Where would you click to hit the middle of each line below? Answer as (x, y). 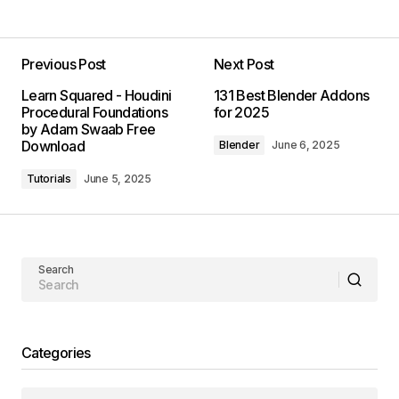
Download (53, 146)
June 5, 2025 (117, 178)
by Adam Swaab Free (89, 129)
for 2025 (241, 112)
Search (56, 269)
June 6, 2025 (306, 144)
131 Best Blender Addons (292, 95)
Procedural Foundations (94, 112)
